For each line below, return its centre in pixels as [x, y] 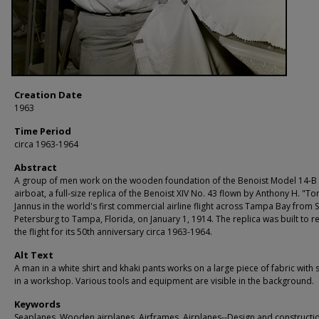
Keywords [37, 304]
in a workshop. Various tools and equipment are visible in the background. [164, 281]
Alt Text [34, 255]
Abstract [36, 168]
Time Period [43, 131]
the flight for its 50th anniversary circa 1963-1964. [113, 232]
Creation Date [48, 95]
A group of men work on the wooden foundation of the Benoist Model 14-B [166, 181]
